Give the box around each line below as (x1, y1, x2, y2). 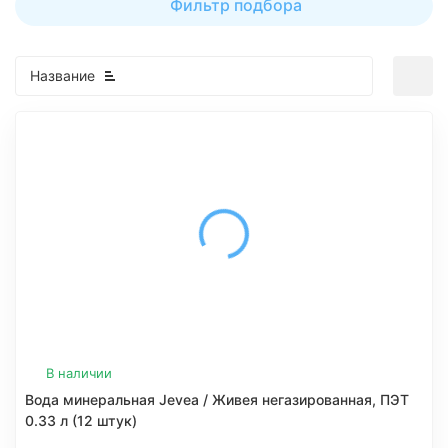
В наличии (46, 365, 112, 381)
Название (30, 67, 95, 84)
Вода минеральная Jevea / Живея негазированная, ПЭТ (25, 391, 409, 408)
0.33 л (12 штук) (25, 412, 137, 429)
